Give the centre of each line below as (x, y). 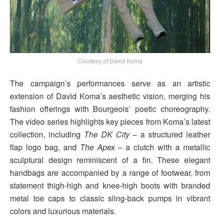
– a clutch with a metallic (163, 147)
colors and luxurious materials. (63, 211)
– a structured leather (170, 135)
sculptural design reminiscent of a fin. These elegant (110, 160)
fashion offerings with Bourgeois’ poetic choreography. (110, 109)
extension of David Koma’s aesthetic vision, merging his (110, 96)
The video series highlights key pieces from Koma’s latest (110, 122)
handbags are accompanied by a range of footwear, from (110, 173)
